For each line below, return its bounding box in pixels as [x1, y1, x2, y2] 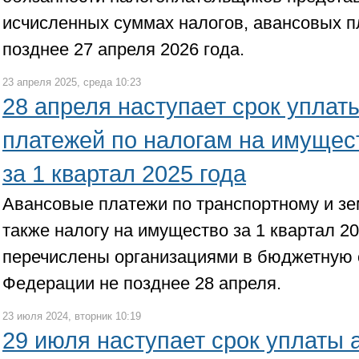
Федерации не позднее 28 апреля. [2, 273, 281, 293]
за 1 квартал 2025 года [2, 161, 246, 187]
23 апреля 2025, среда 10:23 [2, 76, 141, 88]
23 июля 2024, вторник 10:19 [2, 310, 141, 322]
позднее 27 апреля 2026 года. [2, 39, 244, 59]
